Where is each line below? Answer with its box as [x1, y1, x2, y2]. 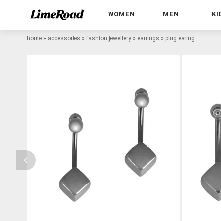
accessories [48, 35, 80, 42]
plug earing [165, 35, 195, 42]
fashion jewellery [86, 35, 131, 42]
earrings [137, 35, 159, 42]
